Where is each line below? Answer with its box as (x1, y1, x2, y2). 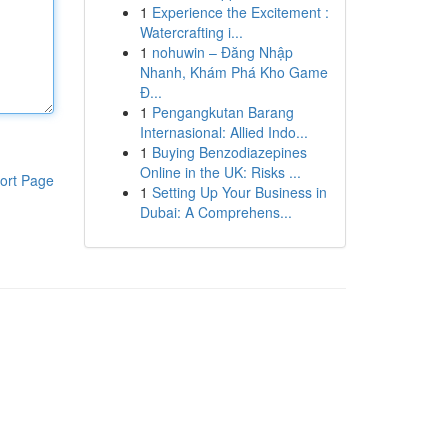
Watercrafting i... (139, 22, 243, 42)
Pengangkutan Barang (151, 102, 294, 122)
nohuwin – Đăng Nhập (151, 42, 293, 62)
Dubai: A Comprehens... (139, 202, 292, 222)
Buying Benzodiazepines (151, 142, 307, 162)
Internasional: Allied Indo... (139, 122, 308, 142)
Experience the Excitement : (151, 2, 329, 22)
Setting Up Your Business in (151, 182, 327, 202)
